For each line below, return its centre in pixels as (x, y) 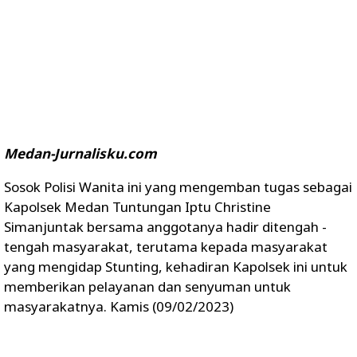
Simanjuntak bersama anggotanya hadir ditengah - (165, 227)
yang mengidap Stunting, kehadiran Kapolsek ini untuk (176, 267)
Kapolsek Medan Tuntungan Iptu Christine (137, 207)
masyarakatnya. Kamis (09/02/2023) (119, 306)
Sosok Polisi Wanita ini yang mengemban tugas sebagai (178, 187)
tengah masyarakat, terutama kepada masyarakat (166, 247)
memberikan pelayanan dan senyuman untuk (147, 286)
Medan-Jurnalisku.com (80, 153)
